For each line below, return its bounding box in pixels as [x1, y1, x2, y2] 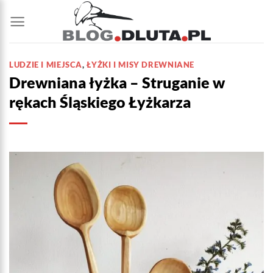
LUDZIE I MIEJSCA [9, 60, 83, 69]
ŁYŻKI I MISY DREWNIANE [87, 60, 195, 69]
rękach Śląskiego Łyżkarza [9, 93, 191, 112]
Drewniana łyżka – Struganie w [9, 73, 225, 92]
